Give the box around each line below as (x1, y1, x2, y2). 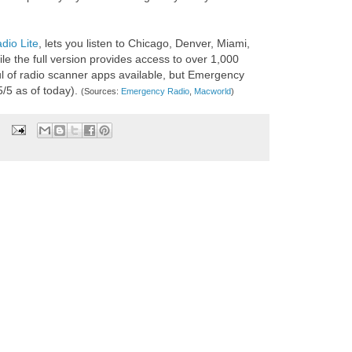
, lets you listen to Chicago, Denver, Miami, (38, 37, 250, 50)
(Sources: (81, 86, 121, 97)
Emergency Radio (121, 86, 189, 97)
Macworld (194, 86, 231, 97)
